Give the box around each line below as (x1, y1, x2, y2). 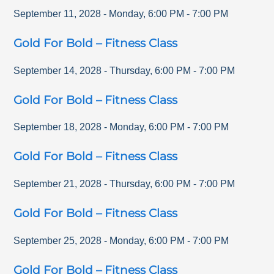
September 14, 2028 (13, 65, 102, 76)
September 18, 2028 (13, 122, 102, 133)
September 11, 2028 (13, 8, 102, 19)
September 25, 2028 (13, 235, 102, 246)
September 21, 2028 (13, 178, 102, 189)
